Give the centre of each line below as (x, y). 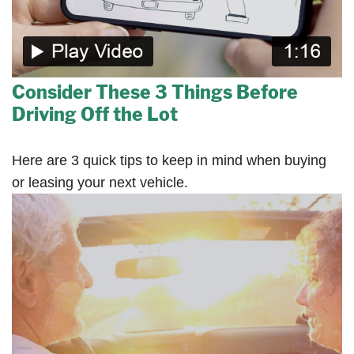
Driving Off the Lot (95, 115)
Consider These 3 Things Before (155, 93)
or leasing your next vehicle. (100, 183)
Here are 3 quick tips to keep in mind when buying (169, 161)
